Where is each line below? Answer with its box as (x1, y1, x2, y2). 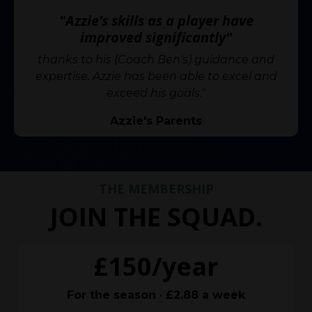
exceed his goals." (107, 86, 205, 100)
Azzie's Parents (110, 114, 202, 128)
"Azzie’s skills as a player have (58, 11, 253, 31)
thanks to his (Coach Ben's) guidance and (38, 53, 274, 67)
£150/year (93, 249, 219, 284)
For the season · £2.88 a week (67, 288, 245, 302)
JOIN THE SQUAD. (49, 200, 263, 235)
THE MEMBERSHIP (98, 180, 214, 198)
